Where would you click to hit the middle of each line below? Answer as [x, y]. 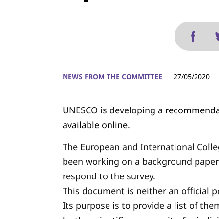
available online [95, 125]
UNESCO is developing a [114, 110]
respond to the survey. [109, 176]
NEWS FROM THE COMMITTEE [112, 77]
